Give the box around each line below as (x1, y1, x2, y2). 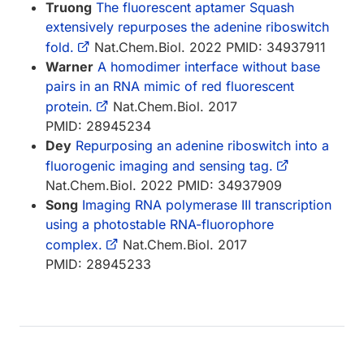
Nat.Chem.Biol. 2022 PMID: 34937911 (90, 39, 326, 56)
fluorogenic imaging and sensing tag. (45, 158, 273, 175)
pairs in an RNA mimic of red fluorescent (45, 78, 294, 95)
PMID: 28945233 (45, 256, 151, 273)
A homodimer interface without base (97, 58, 320, 76)
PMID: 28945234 (45, 118, 151, 135)
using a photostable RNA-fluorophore (45, 216, 274, 233)
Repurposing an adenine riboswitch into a (76, 137, 329, 154)
